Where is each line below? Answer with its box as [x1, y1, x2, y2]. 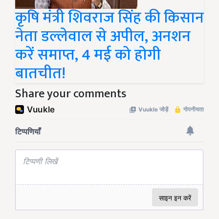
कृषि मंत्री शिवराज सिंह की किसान [15, 5, 204, 31]
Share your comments [15, 84, 126, 104]
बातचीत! [15, 61, 66, 87]
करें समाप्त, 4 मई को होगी [15, 42, 161, 68]
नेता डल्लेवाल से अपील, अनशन [15, 23, 191, 50]
